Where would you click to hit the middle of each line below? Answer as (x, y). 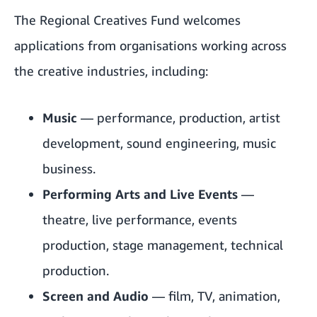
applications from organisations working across (150, 46)
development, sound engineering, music (159, 143)
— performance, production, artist (179, 118)
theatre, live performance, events (140, 220)
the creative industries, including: (111, 71)
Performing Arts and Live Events (140, 194)
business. (69, 169)
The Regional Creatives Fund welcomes (127, 20)
